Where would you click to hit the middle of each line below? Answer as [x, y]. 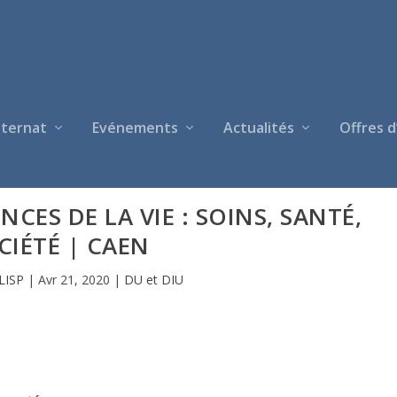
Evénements [135, 128]
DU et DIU [154, 279]
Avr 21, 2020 [74, 279]
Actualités [259, 128]
